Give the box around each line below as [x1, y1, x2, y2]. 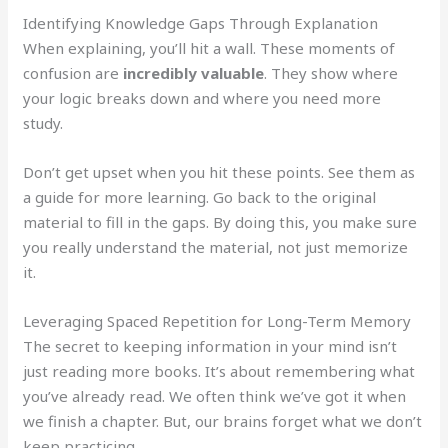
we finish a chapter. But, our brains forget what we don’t [23, 411, 423, 432]
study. [23, 113, 64, 134]
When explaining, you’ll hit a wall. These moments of [23, 38, 396, 59]
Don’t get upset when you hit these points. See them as [23, 162, 416, 183]
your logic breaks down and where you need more [23, 88, 382, 109]
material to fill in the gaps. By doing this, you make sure [23, 212, 418, 233]
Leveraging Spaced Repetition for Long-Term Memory [23, 311, 412, 332]
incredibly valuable [123, 63, 265, 84]
